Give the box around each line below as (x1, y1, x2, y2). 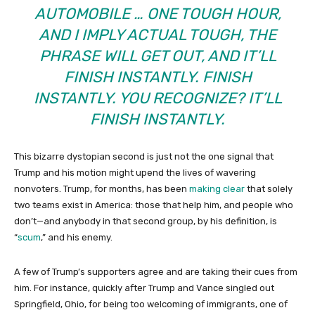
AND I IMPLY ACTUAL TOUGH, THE (39, 25, 276, 44)
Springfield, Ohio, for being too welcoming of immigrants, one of (14, 299, 288, 309)
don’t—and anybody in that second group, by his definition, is (14, 216, 277, 226)
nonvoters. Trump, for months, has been (14, 184, 189, 194)
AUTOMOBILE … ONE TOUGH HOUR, (34, 4, 281, 23)
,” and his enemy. (41, 232, 112, 243)
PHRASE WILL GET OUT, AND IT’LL (39, 46, 276, 65)
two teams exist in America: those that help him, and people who (14, 200, 293, 210)
